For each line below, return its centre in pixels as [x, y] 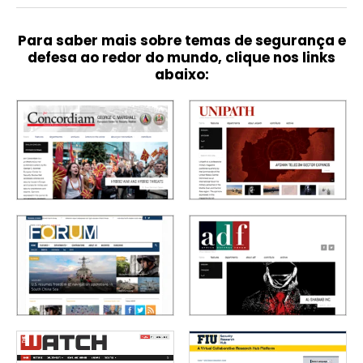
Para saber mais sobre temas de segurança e [181, 40]
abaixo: [181, 74]
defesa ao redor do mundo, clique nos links [181, 57]
